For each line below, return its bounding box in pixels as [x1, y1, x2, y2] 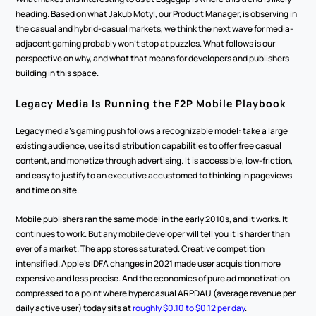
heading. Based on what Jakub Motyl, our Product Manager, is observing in [16, 8, 298, 20]
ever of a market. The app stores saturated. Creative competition [16, 243, 265, 255]
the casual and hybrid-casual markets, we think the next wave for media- [16, 23, 294, 35]
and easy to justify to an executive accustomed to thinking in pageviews [16, 169, 293, 181]
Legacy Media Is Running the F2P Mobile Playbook [16, 97, 287, 110]
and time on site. [16, 184, 80, 196]
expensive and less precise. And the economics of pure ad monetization [16, 272, 291, 284]
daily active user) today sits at [16, 302, 133, 314]
